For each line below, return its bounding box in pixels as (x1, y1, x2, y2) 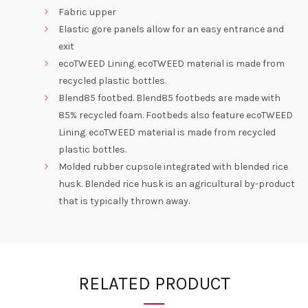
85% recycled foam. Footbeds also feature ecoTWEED (58, 109, 293, 122)
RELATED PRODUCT (78, 273, 230, 295)
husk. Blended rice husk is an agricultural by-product (58, 178, 295, 190)
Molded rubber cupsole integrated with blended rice (58, 161, 288, 173)
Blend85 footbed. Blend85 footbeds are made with (58, 92, 280, 104)
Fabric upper (58, 6, 116, 19)
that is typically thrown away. (58, 195, 190, 208)
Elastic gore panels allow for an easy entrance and (58, 23, 284, 36)
